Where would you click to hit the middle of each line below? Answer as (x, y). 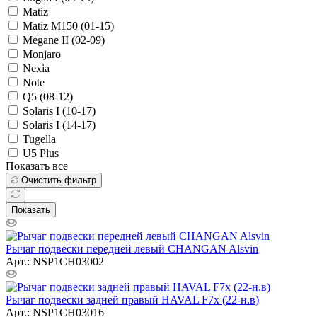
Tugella (39, 139)
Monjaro (42, 54)
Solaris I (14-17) (59, 125)
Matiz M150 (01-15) (68, 25)
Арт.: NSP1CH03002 (55, 261)
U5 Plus (41, 153)
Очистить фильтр (59, 180)
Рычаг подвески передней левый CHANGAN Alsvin (132, 248)
